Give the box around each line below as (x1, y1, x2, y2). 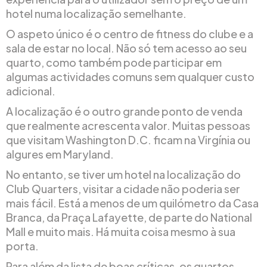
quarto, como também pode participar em (6, 55, 222, 70)
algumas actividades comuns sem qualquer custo (6, 70, 254, 84)
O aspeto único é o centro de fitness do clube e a (6, 27, 253, 41)
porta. (6, 239, 39, 253)
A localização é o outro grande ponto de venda (6, 104, 243, 119)
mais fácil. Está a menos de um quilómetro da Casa (6, 196, 259, 210)
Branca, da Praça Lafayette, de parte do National (6, 210, 252, 225)
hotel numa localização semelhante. (6, 7, 187, 21)
